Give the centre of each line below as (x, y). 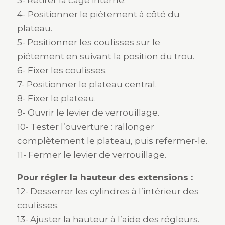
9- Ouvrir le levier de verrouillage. (88, 113)
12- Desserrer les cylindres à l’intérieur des (108, 191)
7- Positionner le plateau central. (87, 84)
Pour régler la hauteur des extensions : (105, 177)
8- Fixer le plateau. (57, 98)
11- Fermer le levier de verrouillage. (92, 155)
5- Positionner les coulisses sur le (89, 42)
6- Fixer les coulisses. (62, 70)
